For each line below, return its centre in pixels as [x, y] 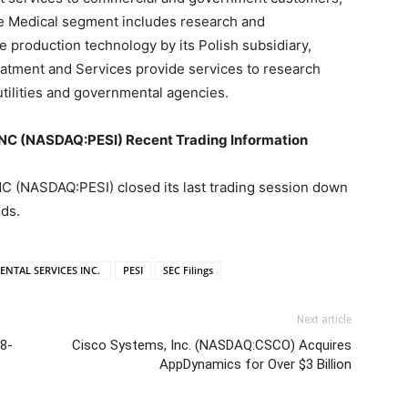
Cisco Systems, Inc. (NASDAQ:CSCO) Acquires [212, 345]
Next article [324, 320]
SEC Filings [188, 270]
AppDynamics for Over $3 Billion [255, 364]
